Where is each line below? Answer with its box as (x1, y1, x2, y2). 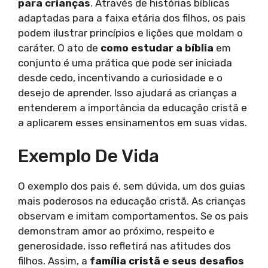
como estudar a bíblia (100, 41, 214, 54)
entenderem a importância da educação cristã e (18, 101, 247, 114)
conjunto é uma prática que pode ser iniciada (18, 56, 232, 69)
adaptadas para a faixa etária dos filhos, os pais (18, 11, 246, 24)
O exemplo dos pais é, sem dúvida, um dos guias (18, 180, 245, 193)
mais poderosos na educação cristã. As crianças (18, 195, 246, 208)
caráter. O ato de (18, 41, 100, 54)
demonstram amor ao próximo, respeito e (18, 225, 215, 237)
